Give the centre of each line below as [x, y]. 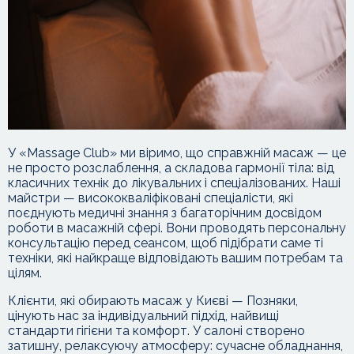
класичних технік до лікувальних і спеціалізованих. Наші [174, 183]
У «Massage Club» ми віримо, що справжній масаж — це [177, 153]
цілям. [25, 273]
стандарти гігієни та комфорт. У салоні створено [156, 331]
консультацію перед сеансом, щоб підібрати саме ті [166, 243]
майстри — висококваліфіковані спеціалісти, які [151, 198]
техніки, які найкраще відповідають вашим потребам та [175, 258]
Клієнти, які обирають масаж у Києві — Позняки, [153, 301]
